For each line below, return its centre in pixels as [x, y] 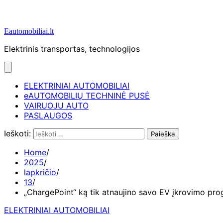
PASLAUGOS [48, 115]
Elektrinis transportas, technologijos [72, 49]
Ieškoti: [17, 133]
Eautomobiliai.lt [29, 31]
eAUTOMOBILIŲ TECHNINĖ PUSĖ [87, 96]
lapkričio [40, 172]
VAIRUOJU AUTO [56, 106]
